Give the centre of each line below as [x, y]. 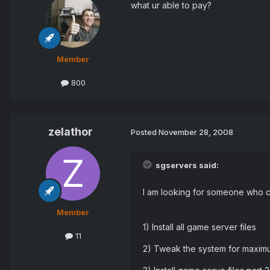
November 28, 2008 [196, 132]
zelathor [71, 131]
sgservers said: [186, 165]
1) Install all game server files [199, 227]
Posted [145, 132]
